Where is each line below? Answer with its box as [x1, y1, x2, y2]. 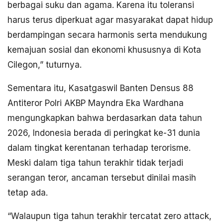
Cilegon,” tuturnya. [7, 60, 82, 70]
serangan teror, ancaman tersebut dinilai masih [7, 173, 196, 183]
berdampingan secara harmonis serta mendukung [7, 30, 207, 40]
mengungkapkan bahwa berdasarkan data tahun [7, 113, 202, 123]
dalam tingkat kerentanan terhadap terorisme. [7, 143, 191, 153]
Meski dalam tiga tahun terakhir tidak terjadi [7, 158, 183, 168]
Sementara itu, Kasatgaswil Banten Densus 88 [7, 83, 194, 94]
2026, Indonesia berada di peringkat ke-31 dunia [7, 128, 200, 138]
